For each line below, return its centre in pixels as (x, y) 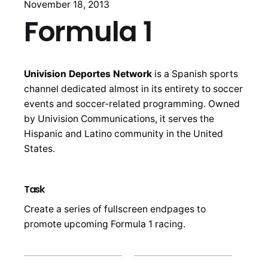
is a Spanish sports (195, 74)
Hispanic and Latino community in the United (124, 133)
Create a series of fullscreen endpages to (115, 209)
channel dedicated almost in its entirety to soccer (133, 89)
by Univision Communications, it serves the (119, 118)
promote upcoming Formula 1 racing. (105, 224)
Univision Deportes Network (88, 74)
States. (39, 148)
